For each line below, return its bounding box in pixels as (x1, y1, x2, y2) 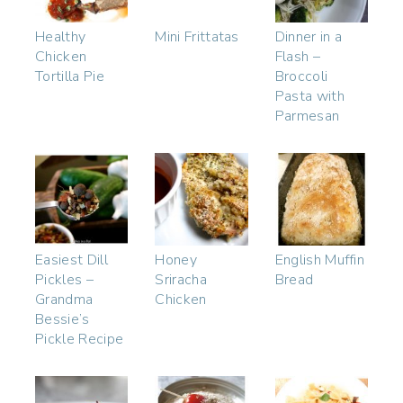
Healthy (35, 26, 86, 47)
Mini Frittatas (155, 26, 239, 47)
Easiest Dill (35, 250, 108, 271)
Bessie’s (35, 309, 90, 330)
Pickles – (35, 270, 94, 291)
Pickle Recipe (35, 329, 124, 350)
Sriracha (155, 270, 207, 291)
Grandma (35, 290, 94, 310)
